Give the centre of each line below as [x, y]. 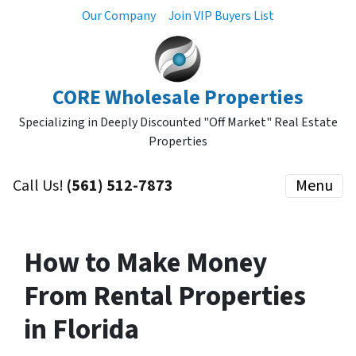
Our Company [119, 16]
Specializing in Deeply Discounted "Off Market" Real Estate [178, 122]
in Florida [81, 330]
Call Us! [40, 186]
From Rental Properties [165, 296]
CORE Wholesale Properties [178, 98]
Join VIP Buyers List [221, 16]
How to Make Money [145, 263]
